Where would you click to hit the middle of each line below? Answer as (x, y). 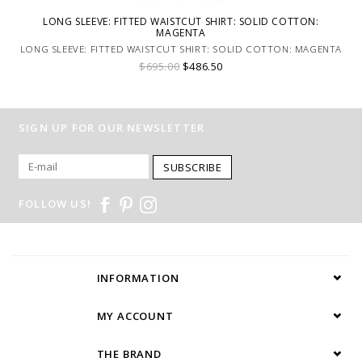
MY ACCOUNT (135, 316)
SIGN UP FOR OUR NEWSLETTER (112, 127)
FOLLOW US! (55, 203)
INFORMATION (138, 278)
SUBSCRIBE (193, 167)
